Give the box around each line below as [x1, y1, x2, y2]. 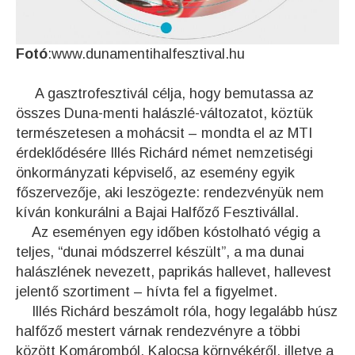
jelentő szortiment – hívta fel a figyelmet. [16, 284, 277, 300]
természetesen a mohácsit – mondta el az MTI [16, 125, 312, 142]
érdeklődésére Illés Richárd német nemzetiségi [16, 145, 313, 162]
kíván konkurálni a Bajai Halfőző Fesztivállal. [16, 204, 299, 221]
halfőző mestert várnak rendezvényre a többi [16, 323, 300, 340]
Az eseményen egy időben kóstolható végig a [16, 224, 320, 241]
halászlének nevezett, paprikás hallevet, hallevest [16, 264, 331, 281]
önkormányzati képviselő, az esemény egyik [16, 165, 295, 181]
